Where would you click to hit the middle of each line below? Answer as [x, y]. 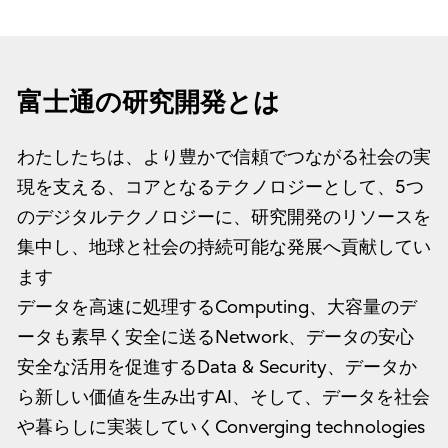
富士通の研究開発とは [148, 102]
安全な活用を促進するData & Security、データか [216, 367]
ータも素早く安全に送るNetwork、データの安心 [215, 337]
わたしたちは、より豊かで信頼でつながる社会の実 [223, 157]
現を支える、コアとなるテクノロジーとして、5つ [220, 187]
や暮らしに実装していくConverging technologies [220, 427]
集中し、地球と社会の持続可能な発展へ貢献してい [223, 247]
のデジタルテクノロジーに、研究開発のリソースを [223, 217]
